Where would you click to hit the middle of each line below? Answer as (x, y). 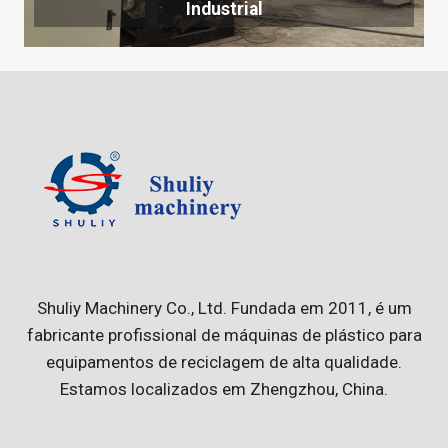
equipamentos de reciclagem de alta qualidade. (224, 362)
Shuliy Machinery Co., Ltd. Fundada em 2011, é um (224, 308)
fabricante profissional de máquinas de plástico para (224, 335)
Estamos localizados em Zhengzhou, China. (224, 389)
